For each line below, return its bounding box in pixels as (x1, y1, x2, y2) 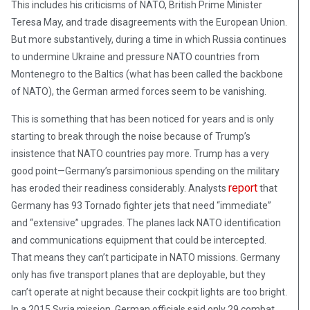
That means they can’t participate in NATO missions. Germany (11, 252, 280, 264)
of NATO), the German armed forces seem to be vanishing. (11, 86, 266, 98)
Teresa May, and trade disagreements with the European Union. (11, 17, 287, 28)
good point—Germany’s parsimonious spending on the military (11, 165, 280, 177)
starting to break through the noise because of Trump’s (11, 131, 250, 143)
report (228, 181, 257, 195)
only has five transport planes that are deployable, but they (11, 269, 266, 281)
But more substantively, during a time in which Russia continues (11, 34, 286, 46)
